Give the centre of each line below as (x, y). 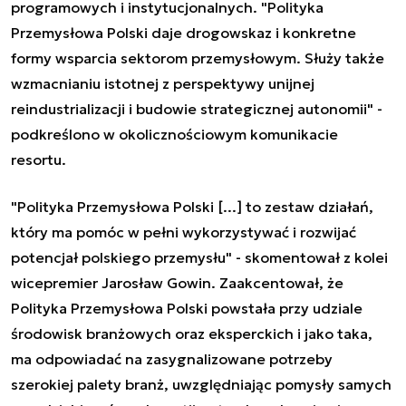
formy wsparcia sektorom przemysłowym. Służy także (198, 58)
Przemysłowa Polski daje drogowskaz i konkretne (184, 32)
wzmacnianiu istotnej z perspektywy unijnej (163, 83)
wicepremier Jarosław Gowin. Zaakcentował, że (177, 282)
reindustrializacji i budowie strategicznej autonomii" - (197, 108)
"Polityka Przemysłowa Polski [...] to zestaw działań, (192, 206)
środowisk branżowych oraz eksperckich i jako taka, (192, 333)
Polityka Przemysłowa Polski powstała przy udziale (187, 308)
